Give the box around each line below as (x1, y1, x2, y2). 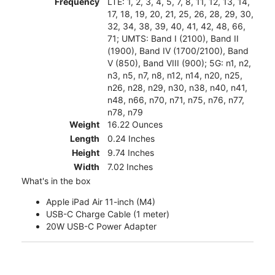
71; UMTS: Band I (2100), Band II (107, 33, 239, 44)
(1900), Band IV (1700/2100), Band (107, 45, 249, 56)
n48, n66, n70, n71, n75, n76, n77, (107, 94, 244, 105)
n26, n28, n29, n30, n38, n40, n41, (107, 82, 247, 93)
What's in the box (21, 175, 91, 186)
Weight (69, 118, 99, 130)
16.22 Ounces (107, 118, 163, 130)
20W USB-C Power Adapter (46, 220, 157, 231)
